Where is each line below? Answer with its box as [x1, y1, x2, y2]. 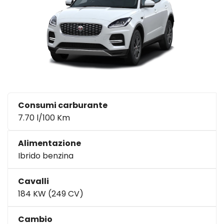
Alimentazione [18, 137, 81, 149]
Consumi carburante [18, 99, 107, 111]
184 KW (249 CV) [18, 187, 83, 199]
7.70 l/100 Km [18, 111, 70, 123]
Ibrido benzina [18, 149, 73, 161]
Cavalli [18, 175, 49, 187]
